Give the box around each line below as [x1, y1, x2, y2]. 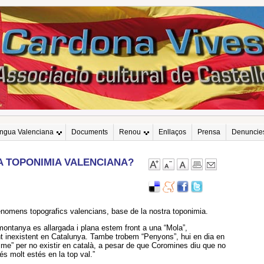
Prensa [197, 128, 220, 136]
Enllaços [159, 128, 186, 136]
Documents [71, 128, 108, 136]
